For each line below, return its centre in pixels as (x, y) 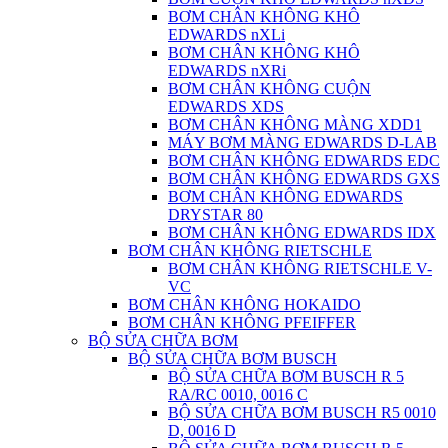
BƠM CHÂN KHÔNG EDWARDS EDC (304, 160)
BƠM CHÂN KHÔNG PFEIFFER (242, 322)
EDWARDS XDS (226, 106)
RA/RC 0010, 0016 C (238, 394)
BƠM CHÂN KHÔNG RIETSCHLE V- (300, 268)
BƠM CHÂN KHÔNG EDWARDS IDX (302, 232)
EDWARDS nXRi (227, 70)
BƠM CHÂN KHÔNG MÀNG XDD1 (295, 124)
